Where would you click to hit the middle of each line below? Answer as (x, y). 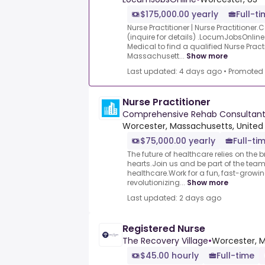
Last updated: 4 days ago (174, 72)
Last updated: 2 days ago (174, 198)
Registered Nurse (164, 229)
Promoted (246, 72)
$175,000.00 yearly (179, 14)
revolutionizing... (156, 183)
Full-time (235, 256)
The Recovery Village (165, 241)
